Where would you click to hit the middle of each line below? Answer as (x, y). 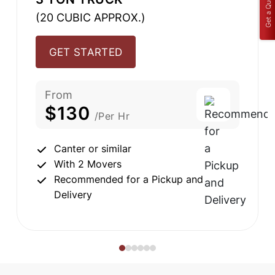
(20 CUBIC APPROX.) (91, 18)
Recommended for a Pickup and (129, 180)
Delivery (73, 195)
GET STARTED (86, 52)
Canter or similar (93, 149)
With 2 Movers (88, 164)
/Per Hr (112, 116)
